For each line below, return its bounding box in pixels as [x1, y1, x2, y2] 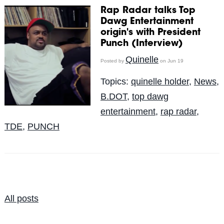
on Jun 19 [158, 57, 183, 63]
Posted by [100, 57, 125, 63]
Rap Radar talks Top [100, 6, 195, 15]
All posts [4, 193, 38, 203]
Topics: [100, 76, 131, 86]
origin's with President [100, 28, 200, 37]
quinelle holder [130, 76, 189, 86]
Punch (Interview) [100, 39, 183, 48]
